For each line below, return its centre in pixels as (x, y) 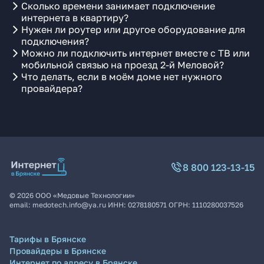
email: (21, 205)
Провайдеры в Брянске (58, 251)
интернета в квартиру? (75, 18)
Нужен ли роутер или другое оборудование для (133, 29)
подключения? (55, 41)
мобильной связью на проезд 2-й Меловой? (123, 65)
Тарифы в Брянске (48, 239)
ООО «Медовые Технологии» (85, 195)
